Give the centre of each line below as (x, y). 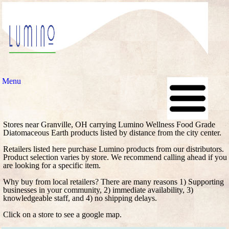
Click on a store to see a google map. (62, 214)
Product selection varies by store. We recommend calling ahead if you (115, 157)
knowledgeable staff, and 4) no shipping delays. (80, 198)
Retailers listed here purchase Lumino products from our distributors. (113, 149)
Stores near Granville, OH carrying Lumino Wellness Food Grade (109, 124)
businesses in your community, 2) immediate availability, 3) (98, 190)
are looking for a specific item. (52, 165)
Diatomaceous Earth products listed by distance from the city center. (112, 133)
